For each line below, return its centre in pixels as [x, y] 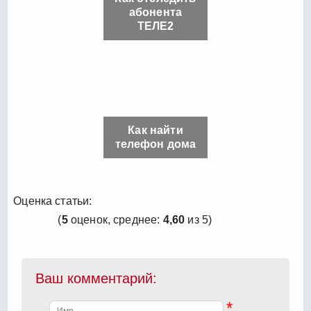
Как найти [155, 130]
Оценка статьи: [53, 201]
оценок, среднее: [115, 219]
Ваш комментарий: [96, 278]
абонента [155, 12]
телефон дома [155, 144]
